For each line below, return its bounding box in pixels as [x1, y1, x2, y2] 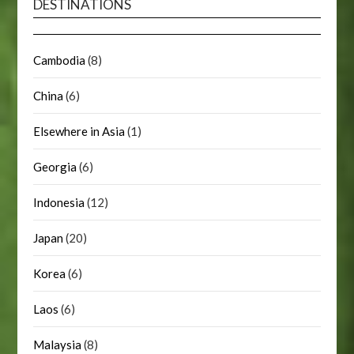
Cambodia [33, 53, 86, 68]
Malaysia [33, 337, 82, 352]
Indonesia [33, 195, 85, 210]
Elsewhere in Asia [33, 124, 126, 139]
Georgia [33, 160, 77, 175]
